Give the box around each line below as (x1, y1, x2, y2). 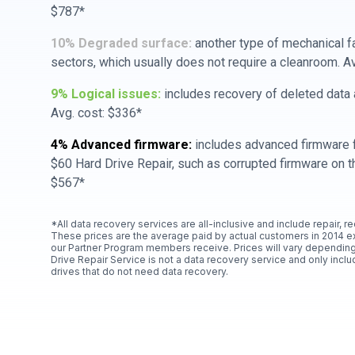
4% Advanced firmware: (51, 137, 192, 152)
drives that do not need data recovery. (51, 265, 228, 277)
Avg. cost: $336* (51, 105, 142, 120)
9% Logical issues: (51, 86, 161, 101)
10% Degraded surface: (51, 36, 192, 51)
